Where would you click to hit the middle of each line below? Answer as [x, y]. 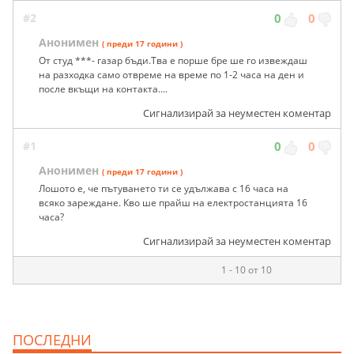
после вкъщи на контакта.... [103, 88]
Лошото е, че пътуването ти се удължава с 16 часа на [164, 188]
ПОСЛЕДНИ [52, 339]
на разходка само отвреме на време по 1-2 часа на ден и [171, 74]
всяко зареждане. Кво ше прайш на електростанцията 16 [173, 202]
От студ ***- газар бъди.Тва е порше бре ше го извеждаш [173, 60]
